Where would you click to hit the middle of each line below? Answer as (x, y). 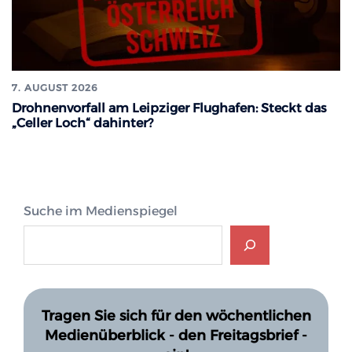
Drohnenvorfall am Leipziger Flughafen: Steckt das (169, 108)
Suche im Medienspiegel (101, 211)
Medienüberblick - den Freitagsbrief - (176, 335)
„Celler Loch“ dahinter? (82, 123)
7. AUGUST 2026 (55, 88)
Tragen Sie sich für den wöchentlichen (176, 315)
